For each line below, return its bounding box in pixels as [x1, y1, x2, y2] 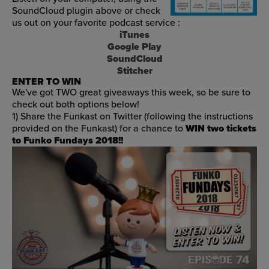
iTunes [119, 29, 150, 41]
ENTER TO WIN [12, 76, 81, 88]
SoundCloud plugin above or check [12, 5, 160, 17]
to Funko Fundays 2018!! [12, 134, 123, 147]
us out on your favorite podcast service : [12, 17, 180, 29]
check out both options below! [12, 98, 139, 110]
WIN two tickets [186, 122, 256, 134]
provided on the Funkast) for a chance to [12, 122, 183, 134]
